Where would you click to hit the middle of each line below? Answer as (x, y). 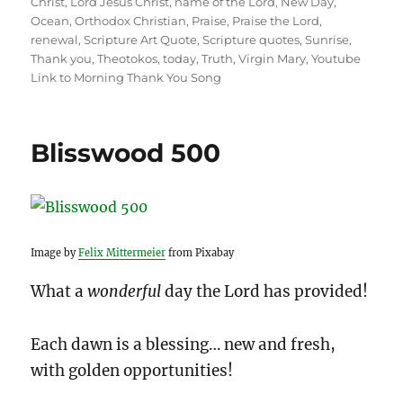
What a (59, 291)
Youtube (336, 58)
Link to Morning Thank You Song (126, 77)
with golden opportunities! (132, 370)
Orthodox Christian (131, 20)
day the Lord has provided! (267, 291)
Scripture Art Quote (141, 39)
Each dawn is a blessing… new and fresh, (184, 344)
